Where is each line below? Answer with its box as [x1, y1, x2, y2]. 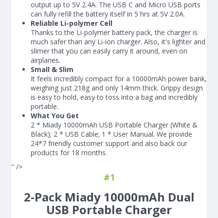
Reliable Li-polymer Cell [31, 18, 112, 28]
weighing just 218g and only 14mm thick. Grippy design [31, 83, 203, 92]
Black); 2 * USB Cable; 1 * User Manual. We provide [31, 129, 192, 139]
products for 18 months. [31, 148, 107, 157]
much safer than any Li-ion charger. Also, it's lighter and [31, 37, 205, 46]
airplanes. [31, 55, 60, 65]
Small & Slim [31, 65, 73, 74]
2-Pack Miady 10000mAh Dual [23, 189, 195, 205]
